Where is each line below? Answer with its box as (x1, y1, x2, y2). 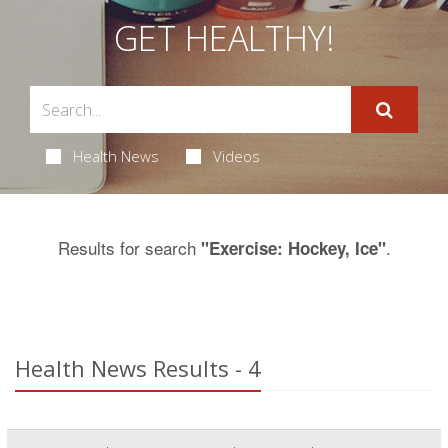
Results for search (57, 235, 201, 260)
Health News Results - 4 (15, 353, 261, 383)
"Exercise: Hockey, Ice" (200, 236, 386, 260)
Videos (212, 146, 260, 166)
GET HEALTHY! (113, 15, 335, 61)
